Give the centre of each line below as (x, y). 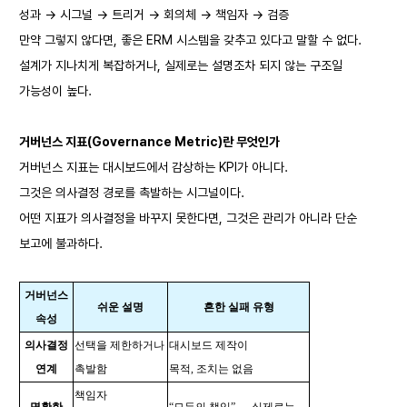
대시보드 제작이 (208, 345)
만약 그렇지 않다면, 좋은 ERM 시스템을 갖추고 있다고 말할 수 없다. (190, 40)
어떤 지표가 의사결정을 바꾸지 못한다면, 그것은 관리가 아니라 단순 (188, 218)
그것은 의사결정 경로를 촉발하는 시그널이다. (132, 193)
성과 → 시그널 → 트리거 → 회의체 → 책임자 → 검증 (154, 15)
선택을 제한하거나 (119, 345)
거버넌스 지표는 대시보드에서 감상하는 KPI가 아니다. (154, 167)
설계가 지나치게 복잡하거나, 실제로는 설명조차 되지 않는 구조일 (181, 65)
